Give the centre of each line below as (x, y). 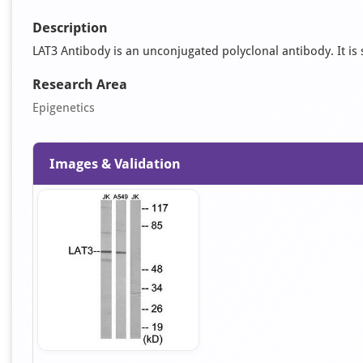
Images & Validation (115, 164)
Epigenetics (64, 108)
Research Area (80, 84)
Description (70, 28)
